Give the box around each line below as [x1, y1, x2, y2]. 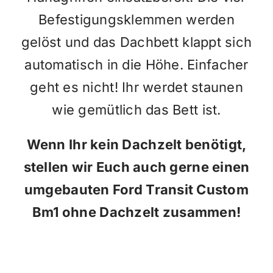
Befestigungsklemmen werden [38, 11, 235, 27]
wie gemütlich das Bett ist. [52, 101, 221, 118]
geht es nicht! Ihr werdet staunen [30, 79, 243, 95]
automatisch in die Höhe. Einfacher [24, 56, 249, 73]
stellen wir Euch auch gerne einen [23, 158, 250, 175]
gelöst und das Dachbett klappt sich [21, 34, 252, 50]
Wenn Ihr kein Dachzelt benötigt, [26, 136, 247, 152]
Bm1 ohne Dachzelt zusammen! [32, 204, 241, 220]
